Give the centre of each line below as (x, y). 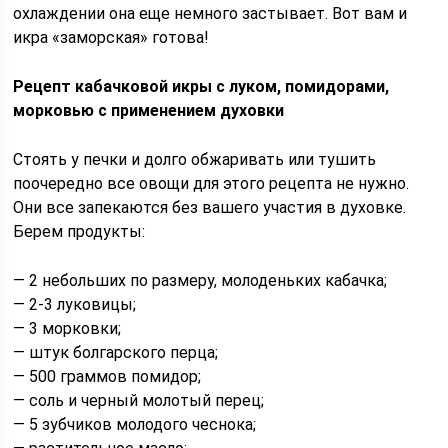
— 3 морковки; (67, 328)
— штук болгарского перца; (116, 352)
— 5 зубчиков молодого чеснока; (135, 424)
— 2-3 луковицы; (75, 304)
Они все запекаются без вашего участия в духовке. (210, 207)
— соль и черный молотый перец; (139, 400)
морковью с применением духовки (149, 110)
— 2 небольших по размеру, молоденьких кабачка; (200, 280)
